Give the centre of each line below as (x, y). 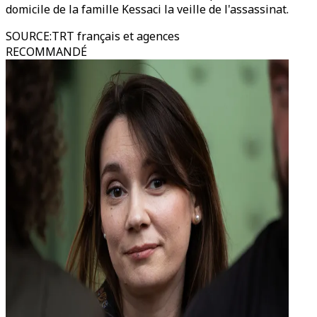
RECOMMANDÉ (46, 52)
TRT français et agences (116, 36)
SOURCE (28, 36)
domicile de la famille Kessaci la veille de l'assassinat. (147, 9)
